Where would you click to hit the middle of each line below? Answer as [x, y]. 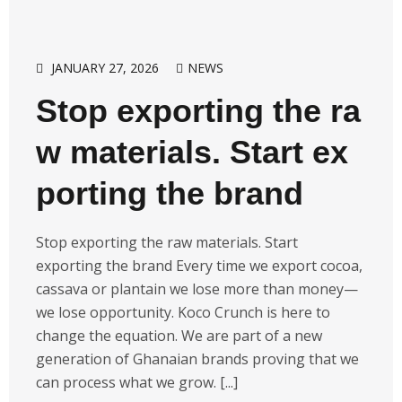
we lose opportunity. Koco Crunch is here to [183, 312]
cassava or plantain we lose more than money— [197, 288]
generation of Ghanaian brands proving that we [197, 358]
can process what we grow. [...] [137, 382]
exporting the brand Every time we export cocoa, [199, 265]
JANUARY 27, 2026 [105, 67]
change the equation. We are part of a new [179, 335]
